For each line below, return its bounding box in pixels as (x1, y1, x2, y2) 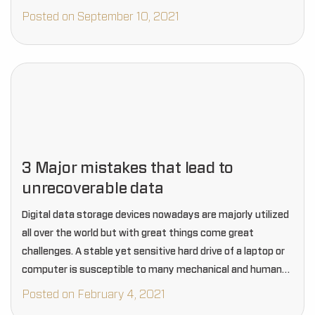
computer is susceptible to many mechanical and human (22, 265, 282, 275)
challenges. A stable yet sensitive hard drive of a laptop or (22, 247, 285, 257)
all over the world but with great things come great (22, 229, 254, 238)
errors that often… (22, 283, 108, 293)
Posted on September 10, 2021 (22, 11, 179, 22)
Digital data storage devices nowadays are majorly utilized (22, 210, 289, 220)
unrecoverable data (22, 181, 164, 196)
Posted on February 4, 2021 (22, 289, 165, 300)
